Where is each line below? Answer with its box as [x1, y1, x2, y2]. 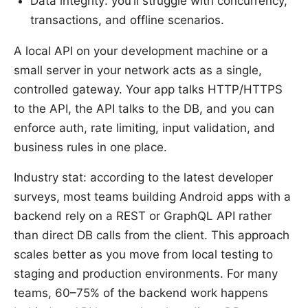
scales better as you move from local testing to [14, 247, 273, 261]
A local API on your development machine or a [14, 43, 268, 58]
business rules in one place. [14, 140, 167, 154]
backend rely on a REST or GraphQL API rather [14, 208, 272, 223]
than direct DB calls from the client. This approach [14, 228, 289, 242]
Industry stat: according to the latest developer [14, 170, 273, 184]
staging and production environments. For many [14, 266, 278, 280]
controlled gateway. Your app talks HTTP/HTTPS [14, 82, 283, 96]
